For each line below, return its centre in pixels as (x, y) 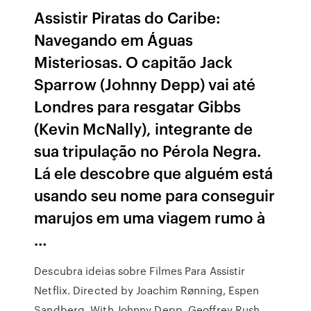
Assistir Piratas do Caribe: (128, 17)
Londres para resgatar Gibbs (138, 106)
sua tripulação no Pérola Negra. (148, 150)
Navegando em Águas (114, 39)
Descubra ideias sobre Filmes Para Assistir (140, 271)
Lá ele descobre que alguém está (154, 173)
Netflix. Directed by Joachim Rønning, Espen (147, 290)
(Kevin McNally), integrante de (144, 128)
